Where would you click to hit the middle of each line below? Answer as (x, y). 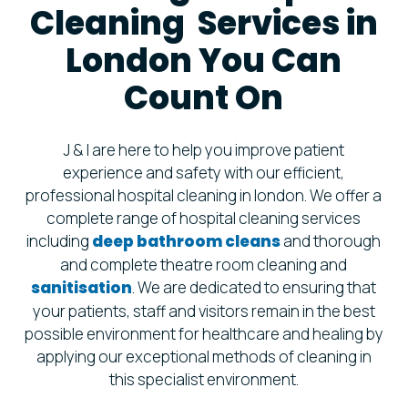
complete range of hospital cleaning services (204, 218)
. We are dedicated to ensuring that (255, 287)
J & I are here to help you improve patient (204, 149)
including (60, 240)
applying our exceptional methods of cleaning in (204, 356)
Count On (204, 97)
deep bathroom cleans (187, 241)
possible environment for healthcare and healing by (204, 333)
